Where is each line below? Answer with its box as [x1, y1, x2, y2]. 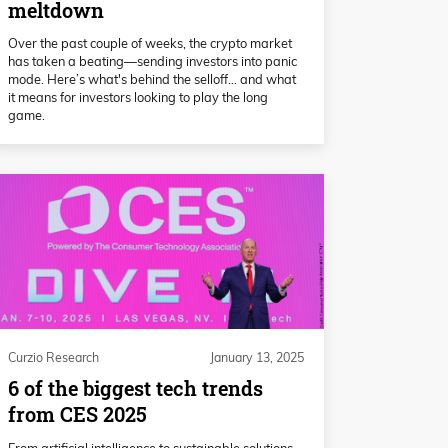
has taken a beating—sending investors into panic [8, 53, 297, 70]
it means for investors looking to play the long [8, 89, 268, 106]
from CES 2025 [8, 401, 147, 429]
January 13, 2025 [210, 349, 304, 365]
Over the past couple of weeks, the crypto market [8, 35, 292, 52]
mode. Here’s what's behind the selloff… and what [8, 71, 296, 88]
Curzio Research [8, 349, 99, 365]
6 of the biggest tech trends [8, 375, 263, 403]
